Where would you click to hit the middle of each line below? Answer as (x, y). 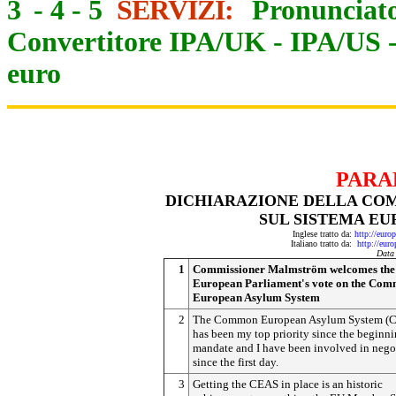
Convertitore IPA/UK (137, 42)
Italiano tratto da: (324, 244)
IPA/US (335, 42)
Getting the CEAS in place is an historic (288, 384)
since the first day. (236, 362)
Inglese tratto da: (324, 234)
